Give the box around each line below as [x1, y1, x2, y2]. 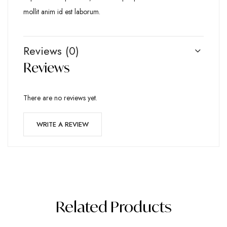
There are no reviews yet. [23, 92, 97, 103]
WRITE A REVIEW [36, 119, 89, 129]
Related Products [55, 197, 172, 216]
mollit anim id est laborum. [23, 6, 100, 17]
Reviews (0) [23, 42, 79, 59]
